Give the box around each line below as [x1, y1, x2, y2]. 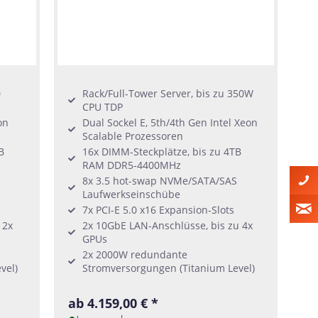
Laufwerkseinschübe [82, 187, 181, 202]
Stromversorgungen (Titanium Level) [82, 261, 256, 275]
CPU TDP [82, 100, 124, 114]
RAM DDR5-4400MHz [82, 158, 182, 172]
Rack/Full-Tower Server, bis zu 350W [82, 87, 254, 101]
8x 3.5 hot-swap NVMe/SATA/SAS [82, 174, 238, 188]
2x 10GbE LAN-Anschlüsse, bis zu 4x [82, 219, 253, 233]
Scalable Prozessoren [82, 129, 184, 143]
